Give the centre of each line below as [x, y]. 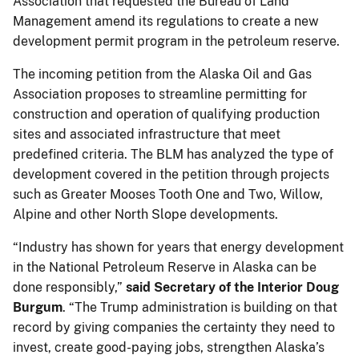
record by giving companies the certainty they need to [174, 327]
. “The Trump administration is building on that [200, 307]
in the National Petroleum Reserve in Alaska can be [165, 267]
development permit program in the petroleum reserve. [179, 41]
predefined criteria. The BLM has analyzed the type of [173, 154]
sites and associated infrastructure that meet [147, 134]
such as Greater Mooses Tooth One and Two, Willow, [168, 194]
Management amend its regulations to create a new [166, 21]
